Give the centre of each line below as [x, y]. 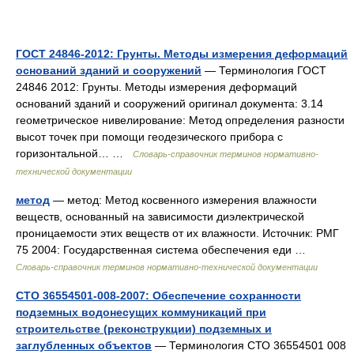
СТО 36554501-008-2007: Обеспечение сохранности [158, 296]
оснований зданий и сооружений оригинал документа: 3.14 [169, 104]
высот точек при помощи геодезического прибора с [149, 137]
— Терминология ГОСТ [264, 70]
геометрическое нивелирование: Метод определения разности [180, 120]
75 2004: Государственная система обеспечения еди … [164, 250]
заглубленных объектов [84, 345]
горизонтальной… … [74, 153]
